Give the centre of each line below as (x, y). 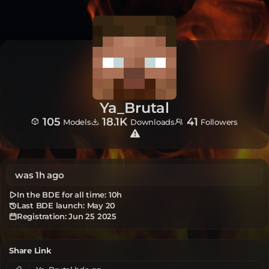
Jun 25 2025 (92, 216)
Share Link (30, 251)
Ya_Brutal (134, 108)
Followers (219, 122)
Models (77, 122)
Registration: (41, 216)
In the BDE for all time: (62, 195)
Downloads (153, 122)
